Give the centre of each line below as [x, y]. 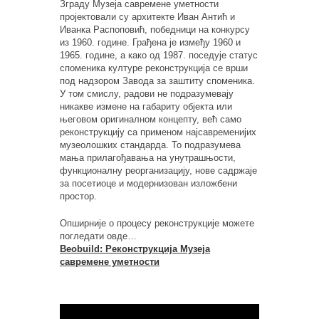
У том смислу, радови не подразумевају [147, 93]
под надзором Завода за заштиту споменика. [157, 80]
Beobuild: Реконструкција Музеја [135, 249]
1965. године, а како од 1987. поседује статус [159, 55]
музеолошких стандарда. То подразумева [150, 145]
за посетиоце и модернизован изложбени [148, 183]
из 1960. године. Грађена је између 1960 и [150, 42]
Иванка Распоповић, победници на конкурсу [155, 29]
